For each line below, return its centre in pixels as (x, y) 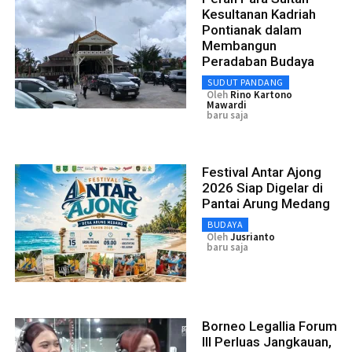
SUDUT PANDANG (246, 82)
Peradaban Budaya (258, 62)
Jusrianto (253, 237)
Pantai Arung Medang (266, 204)
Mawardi (227, 105)
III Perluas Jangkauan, (267, 342)
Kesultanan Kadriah (259, 15)
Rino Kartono (261, 95)
